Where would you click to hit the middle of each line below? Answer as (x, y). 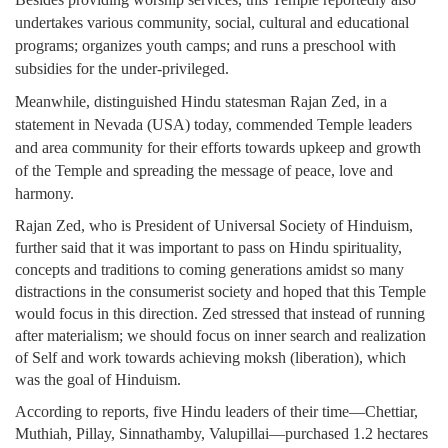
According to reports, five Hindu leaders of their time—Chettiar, (216, 412)
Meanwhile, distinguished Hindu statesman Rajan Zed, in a (201, 102)
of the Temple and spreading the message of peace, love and (204, 171)
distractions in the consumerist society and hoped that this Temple (220, 292)
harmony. (46, 194)
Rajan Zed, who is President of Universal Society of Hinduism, (214, 226)
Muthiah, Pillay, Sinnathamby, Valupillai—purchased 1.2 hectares (221, 434)
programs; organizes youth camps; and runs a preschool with (205, 46)
